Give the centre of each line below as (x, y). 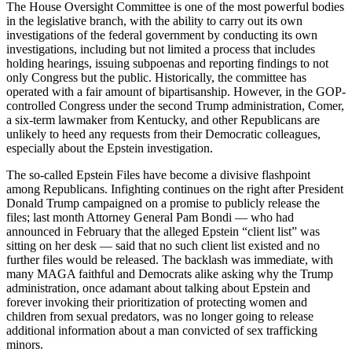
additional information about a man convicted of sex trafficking (162, 330)
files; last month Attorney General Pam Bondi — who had (150, 217)
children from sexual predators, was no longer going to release (160, 316)
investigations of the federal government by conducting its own (162, 35)
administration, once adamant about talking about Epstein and (158, 288)
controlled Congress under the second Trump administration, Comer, (175, 105)
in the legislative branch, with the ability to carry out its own (154, 20)
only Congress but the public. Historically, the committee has (156, 77)
